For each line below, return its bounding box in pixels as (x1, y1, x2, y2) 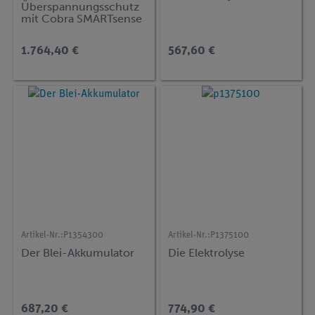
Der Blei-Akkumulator (21, 245, 135, 259)
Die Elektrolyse (168, 245, 245, 259)
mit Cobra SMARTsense (21, 12, 143, 26)
